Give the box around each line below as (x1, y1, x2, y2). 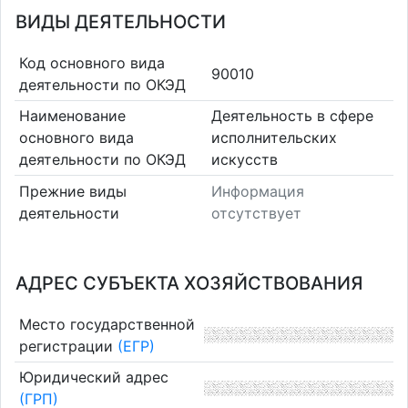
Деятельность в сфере (211, 107, 373, 126)
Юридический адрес (18, 368, 168, 387)
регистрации (18, 336, 117, 355)
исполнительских (211, 128, 337, 148)
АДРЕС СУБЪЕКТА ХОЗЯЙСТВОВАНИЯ (15, 272, 363, 294)
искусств (211, 150, 278, 169)
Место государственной (18, 314, 195, 333)
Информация (211, 181, 304, 200)
